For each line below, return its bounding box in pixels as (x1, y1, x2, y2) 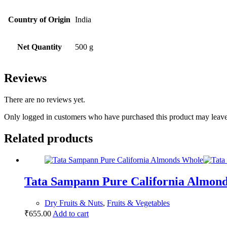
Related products (4, 131, 93, 145)
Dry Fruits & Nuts (45, 198, 103, 207)
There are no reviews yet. (4, 95, 85, 104)
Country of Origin (8, 15, 70, 24)
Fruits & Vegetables (107, 198, 170, 207)
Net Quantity (17, 43, 62, 52)
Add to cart (53, 209, 89, 218)
